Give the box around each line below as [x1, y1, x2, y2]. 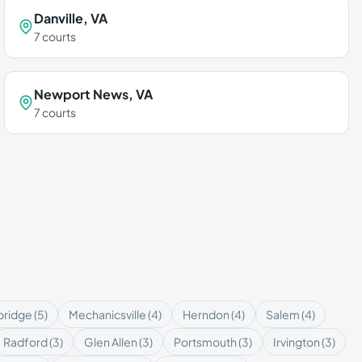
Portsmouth [174, 335, 237, 349]
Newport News [34, 86, 129, 103]
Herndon [183, 307, 229, 322]
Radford [3, 335, 48, 349]
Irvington [273, 335, 320, 349]
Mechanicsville [69, 307, 146, 322]
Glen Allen [84, 335, 137, 349]
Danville [34, 10, 84, 27]
